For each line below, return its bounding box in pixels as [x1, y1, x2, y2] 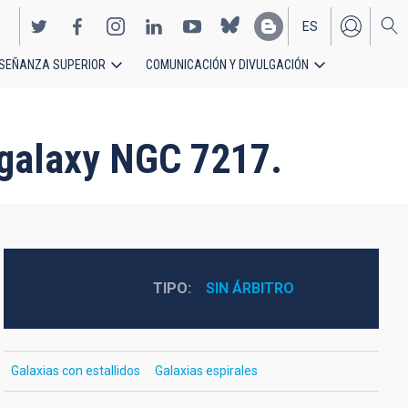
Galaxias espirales [154, 363, 258, 378]
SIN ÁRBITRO [205, 280, 294, 297]
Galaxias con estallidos [10, 363, 140, 378]
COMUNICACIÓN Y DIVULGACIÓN [146, 57, 309, 72]
